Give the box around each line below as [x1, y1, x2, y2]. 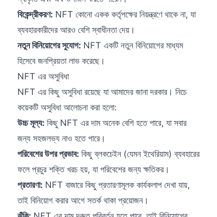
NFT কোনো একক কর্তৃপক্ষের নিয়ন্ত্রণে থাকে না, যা [53, 9, 196, 20]
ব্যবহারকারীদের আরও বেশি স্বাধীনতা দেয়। [17, 25, 135, 35]
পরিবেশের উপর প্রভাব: [17, 149, 79, 159]
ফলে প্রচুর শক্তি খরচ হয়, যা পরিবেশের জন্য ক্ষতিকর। [17, 164, 170, 175]
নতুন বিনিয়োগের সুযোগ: [17, 40, 81, 51]
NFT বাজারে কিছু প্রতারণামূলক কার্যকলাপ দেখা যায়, [43, 180, 190, 190]
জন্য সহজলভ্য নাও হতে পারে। [17, 133, 106, 144]
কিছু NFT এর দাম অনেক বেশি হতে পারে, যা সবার [45, 118, 186, 128]
